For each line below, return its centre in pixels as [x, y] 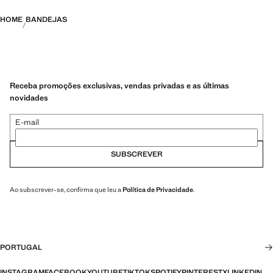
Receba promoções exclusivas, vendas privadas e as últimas [119, 85]
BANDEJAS [46, 19]
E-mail [27, 122]
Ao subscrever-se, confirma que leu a [66, 189]
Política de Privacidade [158, 189]
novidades [29, 97]
